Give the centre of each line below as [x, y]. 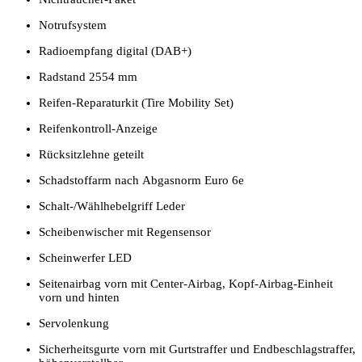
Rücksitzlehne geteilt [91, 154]
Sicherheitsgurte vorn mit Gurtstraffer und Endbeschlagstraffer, [197, 349]
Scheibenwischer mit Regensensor [125, 232]
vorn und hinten [79, 297]
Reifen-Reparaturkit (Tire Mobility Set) [136, 102]
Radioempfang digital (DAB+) [115, 51]
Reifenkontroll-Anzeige [98, 128]
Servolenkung [74, 323]
